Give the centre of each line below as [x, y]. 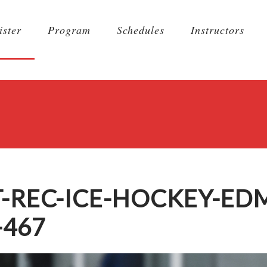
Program [69, 30]
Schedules [141, 30]
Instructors [218, 30]
